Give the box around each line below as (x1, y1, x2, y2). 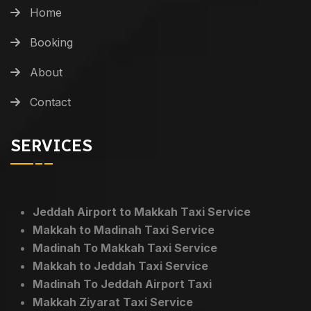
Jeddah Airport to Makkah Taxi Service (33, 204, 251, 219)
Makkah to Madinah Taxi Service (33, 222, 215, 237)
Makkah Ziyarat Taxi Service (33, 294, 193, 309)
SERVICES (10, 135, 92, 155)
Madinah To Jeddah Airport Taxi (33, 276, 212, 291)
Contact (30, 94, 71, 109)
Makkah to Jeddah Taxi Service (33, 258, 208, 273)
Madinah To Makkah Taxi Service (33, 240, 217, 255)
